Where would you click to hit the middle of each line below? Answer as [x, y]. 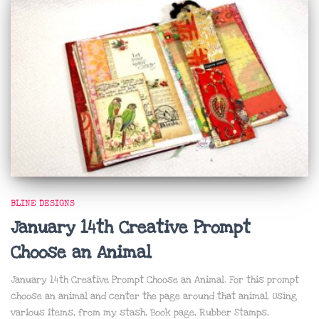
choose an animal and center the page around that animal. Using [154, 296]
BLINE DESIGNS [43, 204]
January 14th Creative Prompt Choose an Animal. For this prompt [155, 279]
